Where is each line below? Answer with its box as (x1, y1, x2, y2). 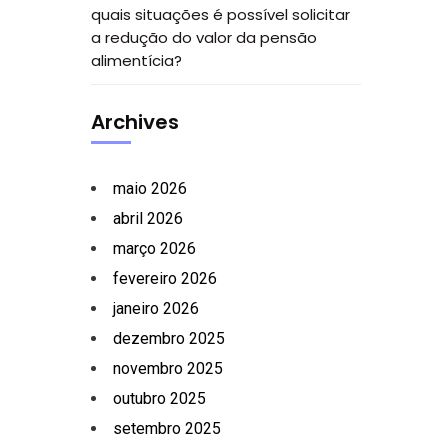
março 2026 (113, 239, 196, 258)
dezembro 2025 (113, 329, 225, 348)
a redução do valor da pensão (91, 27, 317, 48)
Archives (91, 108, 179, 136)
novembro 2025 (113, 359, 223, 378)
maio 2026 (113, 179, 187, 198)
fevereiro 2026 (113, 269, 217, 288)
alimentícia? (91, 50, 182, 71)
